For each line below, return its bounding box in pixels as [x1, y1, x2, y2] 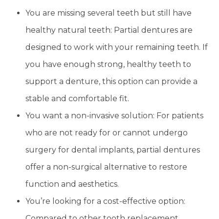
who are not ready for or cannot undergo [25, 128, 188, 138]
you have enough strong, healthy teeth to [25, 60, 192, 69]
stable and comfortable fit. [25, 94, 130, 104]
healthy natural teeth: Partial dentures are [25, 25, 193, 35]
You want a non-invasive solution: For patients [25, 111, 204, 121]
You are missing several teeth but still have [25, 8, 192, 18]
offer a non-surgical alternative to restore [25, 162, 188, 172]
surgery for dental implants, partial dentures [25, 145, 200, 155]
